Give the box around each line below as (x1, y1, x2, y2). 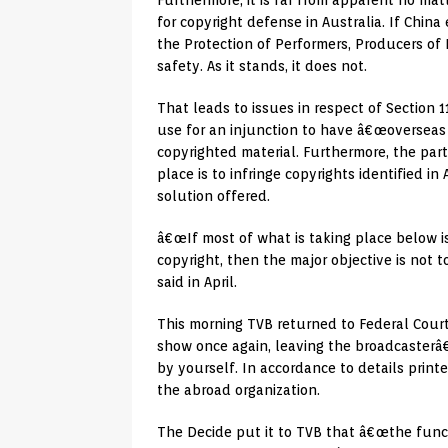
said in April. (157, 274, 237, 291)
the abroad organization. (157, 382, 320, 399)
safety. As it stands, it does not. (157, 58, 367, 75)
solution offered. (157, 188, 270, 205)
